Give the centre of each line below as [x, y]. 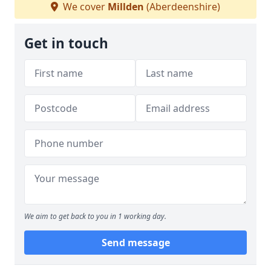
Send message [135, 243]
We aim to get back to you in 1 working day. [95, 216]
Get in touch [66, 43]
